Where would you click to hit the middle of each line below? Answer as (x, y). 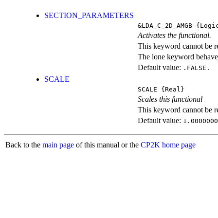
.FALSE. (197, 68)
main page (58, 145)
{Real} (171, 90)
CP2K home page (168, 145)
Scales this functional (170, 99)
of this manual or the (107, 145)
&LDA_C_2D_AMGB (165, 26)
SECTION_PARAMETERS (89, 16)
